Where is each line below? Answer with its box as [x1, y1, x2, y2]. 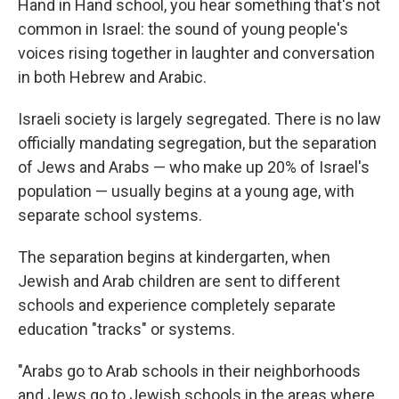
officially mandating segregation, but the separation [18, 134, 377, 152]
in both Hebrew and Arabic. [18, 68, 207, 86]
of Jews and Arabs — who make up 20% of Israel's [18, 158, 370, 176]
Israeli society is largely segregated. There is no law [18, 110, 381, 128]
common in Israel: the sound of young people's [18, 20, 348, 38]
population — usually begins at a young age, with [18, 182, 354, 200]
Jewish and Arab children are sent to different [18, 272, 340, 290]
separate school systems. [18, 206, 202, 224]
